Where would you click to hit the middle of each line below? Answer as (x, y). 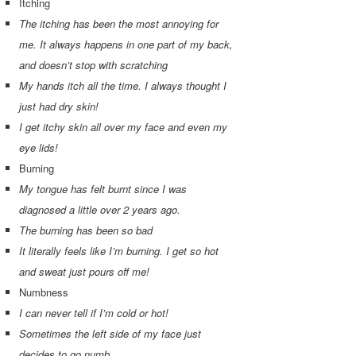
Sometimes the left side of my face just (110, 334)
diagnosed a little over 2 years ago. (102, 210)
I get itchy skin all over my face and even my (124, 127)
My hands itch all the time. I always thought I (123, 86)
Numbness (44, 292)
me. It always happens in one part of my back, (126, 44)
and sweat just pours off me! (85, 272)
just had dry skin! (59, 106)
